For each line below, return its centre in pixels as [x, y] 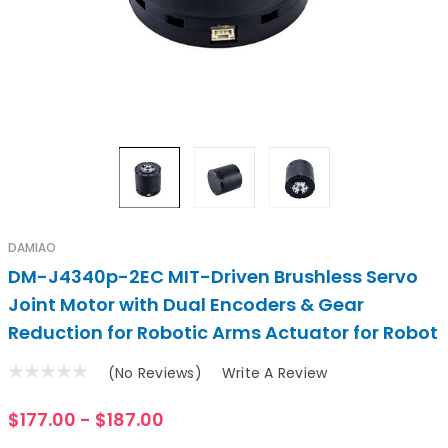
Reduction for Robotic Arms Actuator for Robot [223, 332]
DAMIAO [32, 247]
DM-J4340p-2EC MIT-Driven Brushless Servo [213, 276]
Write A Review [274, 373]
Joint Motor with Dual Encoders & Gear [186, 304]
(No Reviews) [155, 373]
